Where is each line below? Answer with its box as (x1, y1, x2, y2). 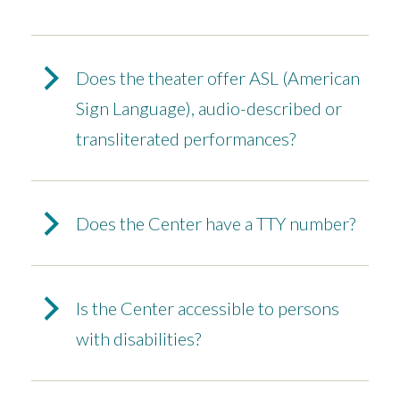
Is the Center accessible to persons (76, 297, 339, 320)
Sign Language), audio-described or (76, 97, 342, 120)
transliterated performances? (76, 128, 296, 150)
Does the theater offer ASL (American (76, 67, 360, 89)
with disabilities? (76, 328, 201, 350)
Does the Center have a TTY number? (76, 212, 355, 235)
